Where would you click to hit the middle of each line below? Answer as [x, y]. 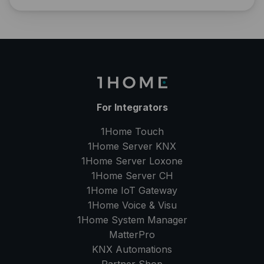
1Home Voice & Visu [132, 205]
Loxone [166, 161]
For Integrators [132, 108]
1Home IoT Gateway [132, 191]
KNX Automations [132, 250]
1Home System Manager [132, 220]
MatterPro [132, 235]
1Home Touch [132, 132]
